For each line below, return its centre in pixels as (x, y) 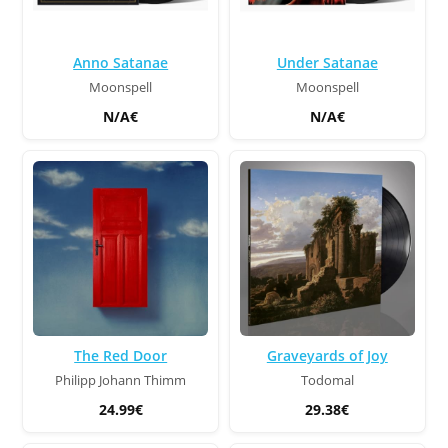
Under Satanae (327, 63)
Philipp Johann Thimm (121, 380)
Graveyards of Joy (327, 355)
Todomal (327, 380)
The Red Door (121, 355)
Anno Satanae (121, 63)
